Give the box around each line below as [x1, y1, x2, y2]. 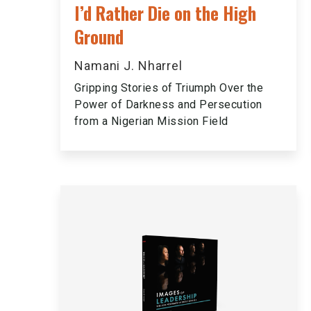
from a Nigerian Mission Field [74, 115, 228, 128]
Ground [74, 24, 124, 49]
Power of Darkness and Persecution [74, 98, 262, 111]
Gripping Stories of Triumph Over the [74, 81, 263, 94]
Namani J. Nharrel [74, 58, 183, 73]
